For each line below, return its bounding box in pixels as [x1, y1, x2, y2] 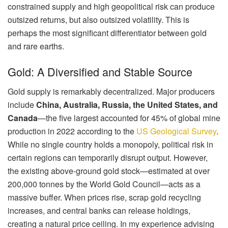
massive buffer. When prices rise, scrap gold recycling [8, 191, 201, 203]
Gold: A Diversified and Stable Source [8, 63, 192, 79]
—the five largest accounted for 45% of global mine [38, 111, 220, 124]
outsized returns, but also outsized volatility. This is [8, 14, 189, 26]
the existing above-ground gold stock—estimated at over [8, 164, 210, 177]
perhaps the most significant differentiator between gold [8, 27, 207, 39]
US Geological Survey [136, 125, 216, 137]
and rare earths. [8, 40, 64, 52]
